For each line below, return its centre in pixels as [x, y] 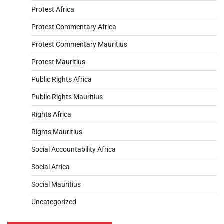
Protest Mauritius [58, 62]
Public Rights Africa [62, 79]
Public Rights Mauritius [67, 97]
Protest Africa [53, 9]
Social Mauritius [56, 184]
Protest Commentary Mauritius [79, 44]
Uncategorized [54, 202]
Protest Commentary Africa [74, 27]
